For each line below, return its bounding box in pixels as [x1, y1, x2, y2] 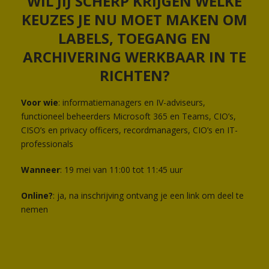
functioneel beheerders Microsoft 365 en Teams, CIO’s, [21, 110, 236, 122]
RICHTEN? [99, 65, 170, 86]
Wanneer [21, 164, 60, 176]
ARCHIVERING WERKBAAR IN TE [23, 47, 246, 67]
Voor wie [21, 97, 58, 109]
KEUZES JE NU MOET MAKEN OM [22, 10, 247, 30]
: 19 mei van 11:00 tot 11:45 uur [60, 164, 183, 176]
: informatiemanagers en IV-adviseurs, [58, 97, 205, 109]
